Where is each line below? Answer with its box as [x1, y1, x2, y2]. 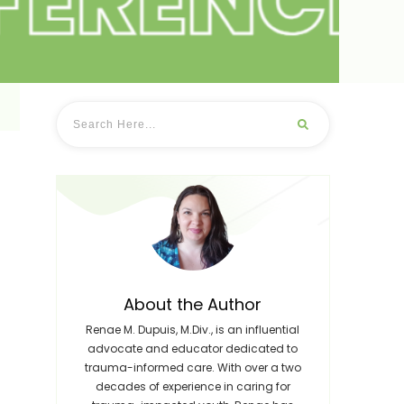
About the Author [124, 293, 262, 316]
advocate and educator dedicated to [87, 341, 298, 356]
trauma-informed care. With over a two [84, 360, 301, 375]
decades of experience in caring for [95, 379, 290, 394]
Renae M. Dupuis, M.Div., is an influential [86, 322, 300, 337]
